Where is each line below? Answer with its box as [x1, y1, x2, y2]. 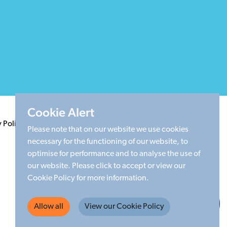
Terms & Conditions [34, 120, 102, 129]
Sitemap [170, 120, 199, 129]
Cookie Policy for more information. [27, 174, 149, 182]
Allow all [33, 203, 63, 211]
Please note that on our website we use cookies [27, 126, 188, 134]
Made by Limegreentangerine [108, 181, 209, 190]
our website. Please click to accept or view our [27, 162, 185, 170]
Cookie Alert [27, 105, 94, 120]
